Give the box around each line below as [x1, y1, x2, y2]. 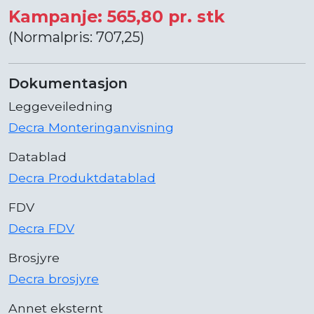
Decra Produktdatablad [8, 170, 156, 185]
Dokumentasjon [8, 74, 128, 92]
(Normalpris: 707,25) [8, 28, 144, 46]
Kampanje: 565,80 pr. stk [8, 6, 225, 27]
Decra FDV [8, 220, 74, 235]
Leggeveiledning [8, 98, 113, 114]
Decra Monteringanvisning [8, 119, 174, 135]
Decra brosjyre [8, 271, 99, 286]
